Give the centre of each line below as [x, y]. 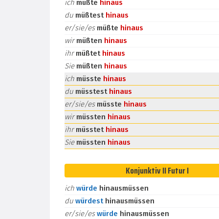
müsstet [91, 130]
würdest [90, 201]
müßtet [89, 53]
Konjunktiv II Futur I [157, 171]
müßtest [90, 15]
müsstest [92, 91]
